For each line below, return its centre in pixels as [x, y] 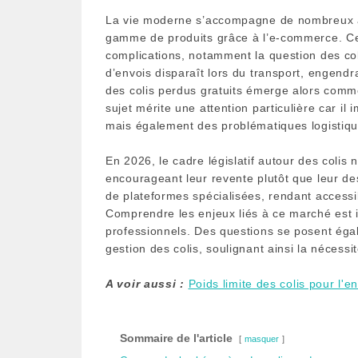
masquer [262, 338]
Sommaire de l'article [176, 338]
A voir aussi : [145, 283]
